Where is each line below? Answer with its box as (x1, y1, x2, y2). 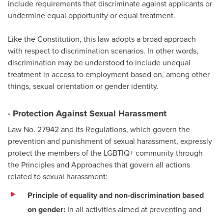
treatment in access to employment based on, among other (8, 68, 210, 80)
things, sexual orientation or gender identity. (8, 80, 159, 91)
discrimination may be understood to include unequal (8, 56, 191, 68)
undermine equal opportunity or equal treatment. (8, 9, 175, 21)
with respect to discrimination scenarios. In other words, (8, 45, 198, 56)
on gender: (27, 203, 65, 215)
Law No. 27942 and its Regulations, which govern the (8, 123, 190, 135)
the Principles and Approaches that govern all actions (8, 159, 190, 170)
